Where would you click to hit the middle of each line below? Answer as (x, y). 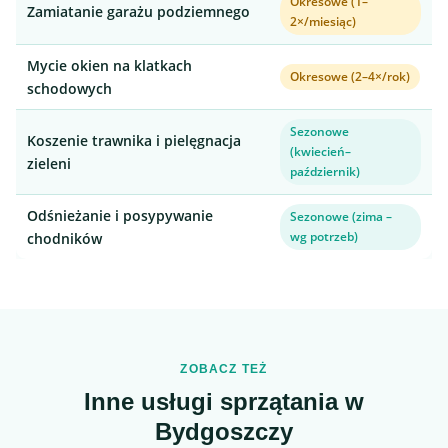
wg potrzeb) (324, 236)
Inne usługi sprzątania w (224, 401)
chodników (64, 238)
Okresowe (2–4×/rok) (350, 76)
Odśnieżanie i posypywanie (120, 215)
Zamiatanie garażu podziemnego (138, 11)
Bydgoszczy (224, 431)
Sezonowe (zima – (341, 216)
